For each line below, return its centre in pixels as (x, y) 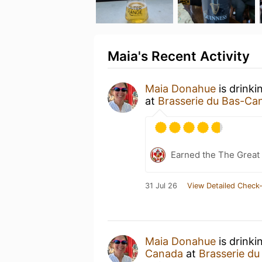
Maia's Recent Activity (179, 56)
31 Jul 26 (161, 186)
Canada (164, 254)
